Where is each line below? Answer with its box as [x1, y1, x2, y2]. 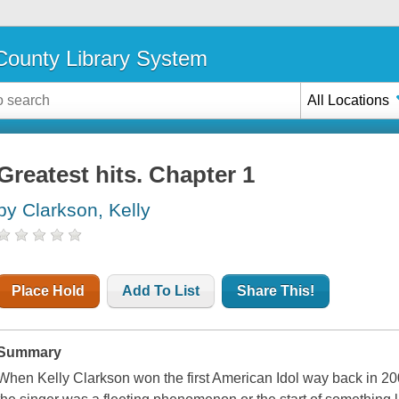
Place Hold [12, 283, 85, 299]
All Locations [307, 92, 390, 108]
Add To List [122, 283, 200, 299]
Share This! [237, 283, 315, 299]
